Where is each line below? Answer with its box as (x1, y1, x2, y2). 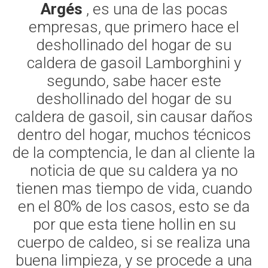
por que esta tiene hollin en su (32, 215, 236, 234)
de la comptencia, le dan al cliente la (13, 144, 255, 162)
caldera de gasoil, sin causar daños (15, 108, 253, 126)
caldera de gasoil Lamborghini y (27, 54, 241, 72)
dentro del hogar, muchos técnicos (17, 126, 251, 144)
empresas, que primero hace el (29, 18, 239, 36)
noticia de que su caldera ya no (30, 162, 238, 180)
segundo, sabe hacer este (47, 72, 221, 90)
